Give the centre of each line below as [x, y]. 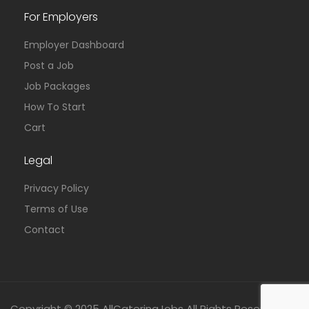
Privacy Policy [57, 188]
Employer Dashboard [74, 45]
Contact [44, 230]
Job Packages [57, 86]
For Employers [61, 17]
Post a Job [49, 66]
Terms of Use [56, 209]
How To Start [55, 107]
